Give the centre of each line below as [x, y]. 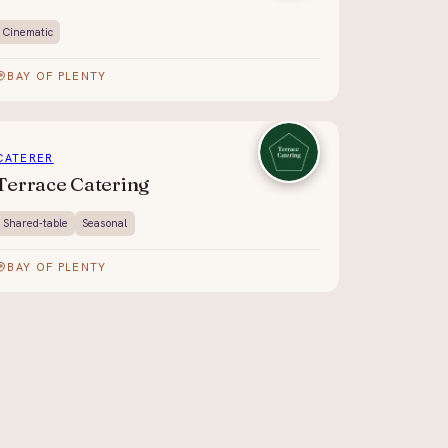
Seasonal [105, 222]
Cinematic [27, 31]
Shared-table [35, 222]
